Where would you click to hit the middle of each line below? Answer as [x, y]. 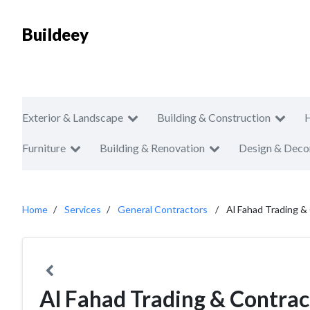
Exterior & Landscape [73, 117]
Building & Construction [214, 117]
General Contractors [163, 209]
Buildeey [55, 34]
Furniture [44, 148]
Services [83, 209]
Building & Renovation [152, 148]
